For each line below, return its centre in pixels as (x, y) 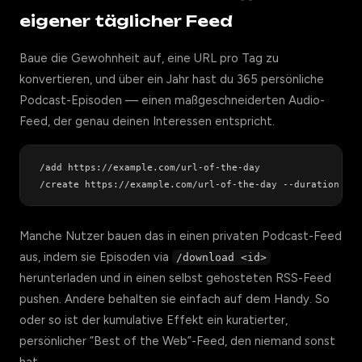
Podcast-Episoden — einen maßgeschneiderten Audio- (172, 100)
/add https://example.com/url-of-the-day (150, 167)
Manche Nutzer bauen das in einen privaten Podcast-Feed (181, 236)
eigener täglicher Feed (126, 21)
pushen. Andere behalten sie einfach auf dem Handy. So (175, 299)
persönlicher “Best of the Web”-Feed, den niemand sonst (177, 341)
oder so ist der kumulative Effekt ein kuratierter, (154, 320)
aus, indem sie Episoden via (96, 257)
